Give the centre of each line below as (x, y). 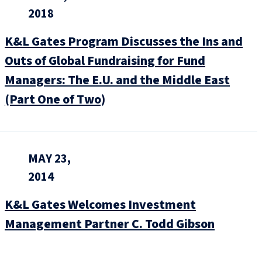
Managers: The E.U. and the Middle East (117, 80)
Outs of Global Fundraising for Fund (105, 61)
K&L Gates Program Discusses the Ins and (124, 42)
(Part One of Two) (55, 99)
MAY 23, (49, 159)
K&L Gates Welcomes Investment (100, 205)
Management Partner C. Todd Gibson (110, 224)
